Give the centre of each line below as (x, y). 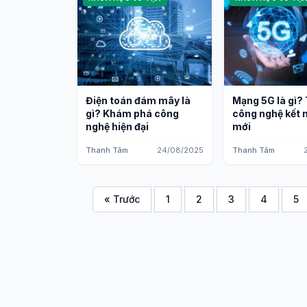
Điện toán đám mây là (138, 100)
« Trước (122, 199)
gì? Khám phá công (132, 113)
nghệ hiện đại (117, 126)
